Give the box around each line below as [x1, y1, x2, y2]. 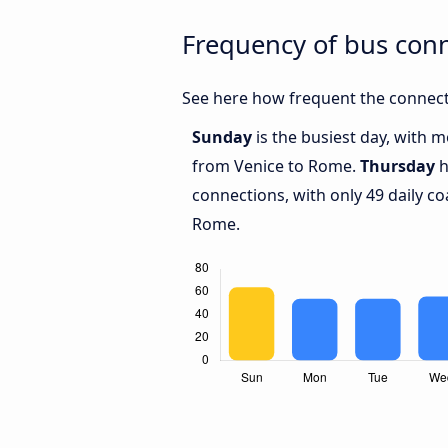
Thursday [360, 155, 435, 178]
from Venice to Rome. [192, 155, 360, 178]
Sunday [192, 126, 256, 149]
